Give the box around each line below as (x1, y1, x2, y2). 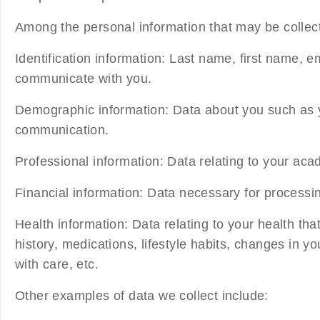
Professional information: (15, 154, 164, 169)
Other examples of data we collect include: (15, 288, 269, 303)
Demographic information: (15, 102, 169, 117)
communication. (15, 122, 109, 137)
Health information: (15, 216, 132, 231)
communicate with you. (15, 71, 152, 86)
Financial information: (15, 185, 144, 200)
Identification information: (15, 51, 170, 66)
